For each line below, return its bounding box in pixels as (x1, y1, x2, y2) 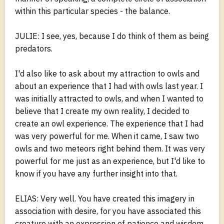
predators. (15, 43, 52, 53)
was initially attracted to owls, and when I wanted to (15, 93, 203, 103)
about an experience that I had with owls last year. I (15, 80, 203, 91)
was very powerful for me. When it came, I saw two (15, 130, 199, 141)
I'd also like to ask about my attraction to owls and (15, 68, 199, 78)
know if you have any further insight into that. (15, 168, 177, 178)
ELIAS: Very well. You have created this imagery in (15, 193, 194, 203)
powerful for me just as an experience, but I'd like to (15, 155, 205, 166)
